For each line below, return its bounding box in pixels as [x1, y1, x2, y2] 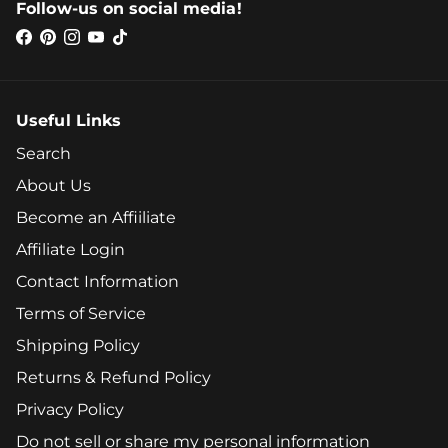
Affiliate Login [16, 240, 125, 260]
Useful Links [16, 111, 122, 131]
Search [16, 144, 71, 164]
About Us [16, 176, 91, 196]
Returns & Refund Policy [16, 368, 211, 388]
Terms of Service [16, 304, 146, 324]
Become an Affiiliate [16, 208, 176, 228]
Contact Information [16, 272, 179, 292]
